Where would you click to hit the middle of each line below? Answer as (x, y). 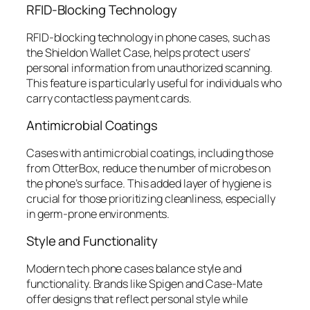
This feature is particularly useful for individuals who (154, 83)
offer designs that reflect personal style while (137, 299)
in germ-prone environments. (98, 213)
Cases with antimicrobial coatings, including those (150, 153)
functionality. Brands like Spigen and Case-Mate (145, 283)
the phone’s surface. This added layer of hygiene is (149, 183)
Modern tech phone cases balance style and (134, 268)
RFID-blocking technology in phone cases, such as (148, 37)
